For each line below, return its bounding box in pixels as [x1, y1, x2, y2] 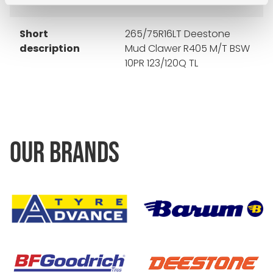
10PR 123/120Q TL [125, 56, 199, 70]
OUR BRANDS [10, 136, 119, 171]
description [19, 41, 80, 55]
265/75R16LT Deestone [125, 27, 231, 41]
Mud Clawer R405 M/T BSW [125, 41, 250, 55]
